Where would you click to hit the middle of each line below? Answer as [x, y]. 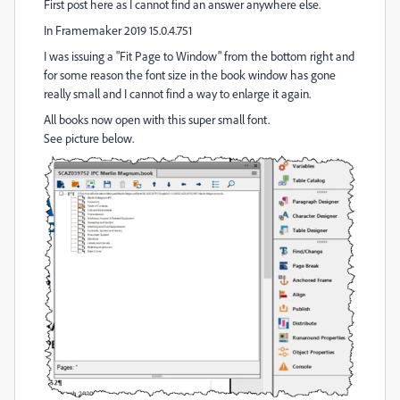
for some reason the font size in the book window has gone [190, 75]
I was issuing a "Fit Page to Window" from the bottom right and [199, 56]
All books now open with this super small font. [157, 119]
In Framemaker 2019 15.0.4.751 [118, 30]
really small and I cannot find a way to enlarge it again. [177, 93]
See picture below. [89, 138]
